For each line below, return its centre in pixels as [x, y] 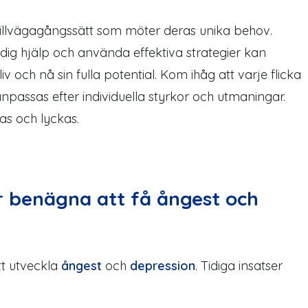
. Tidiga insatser [239, 266]
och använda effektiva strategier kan [159, 53]
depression [163, 266]
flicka [286, 75]
